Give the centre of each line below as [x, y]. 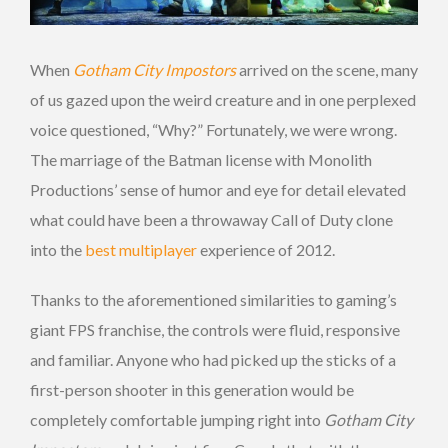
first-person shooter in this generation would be [192, 389]
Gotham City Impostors [154, 69]
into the [57, 249]
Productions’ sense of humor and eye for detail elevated [218, 189]
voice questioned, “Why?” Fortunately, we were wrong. [213, 129]
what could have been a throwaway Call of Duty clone [211, 219]
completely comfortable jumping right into [177, 419]
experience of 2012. [266, 249]
